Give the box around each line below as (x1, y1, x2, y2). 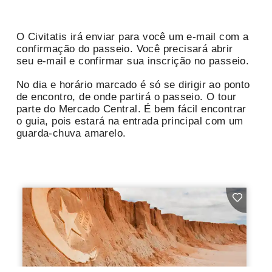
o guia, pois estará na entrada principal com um (16, 115, 243, 127)
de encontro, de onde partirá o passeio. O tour (16, 91, 237, 103)
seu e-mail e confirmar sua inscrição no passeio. (16, 55, 250, 67)
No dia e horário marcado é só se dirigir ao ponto (16, 79, 250, 91)
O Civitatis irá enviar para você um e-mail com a (16, 31, 249, 43)
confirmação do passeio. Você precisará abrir (16, 43, 233, 55)
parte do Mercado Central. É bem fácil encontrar (16, 103, 246, 115)
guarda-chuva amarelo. (16, 127, 126, 140)
